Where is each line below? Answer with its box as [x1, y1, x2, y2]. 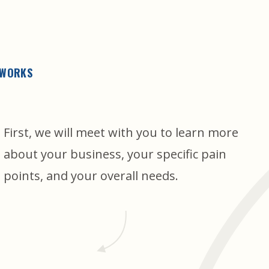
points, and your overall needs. [3, 168, 178, 184]
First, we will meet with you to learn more [3, 124, 238, 141]
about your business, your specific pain [3, 146, 226, 163]
